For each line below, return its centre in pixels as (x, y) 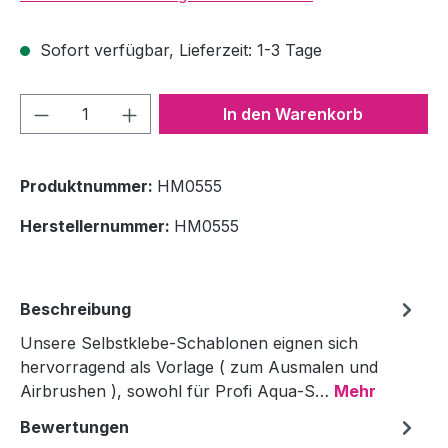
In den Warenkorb (293, 113)
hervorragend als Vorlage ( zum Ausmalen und (199, 366)
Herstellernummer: (97, 225)
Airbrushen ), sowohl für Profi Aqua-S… (177, 390)
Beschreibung (75, 308)
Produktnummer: (88, 185)
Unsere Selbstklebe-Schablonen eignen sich (189, 342)
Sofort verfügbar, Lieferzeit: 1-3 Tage (178, 49)
